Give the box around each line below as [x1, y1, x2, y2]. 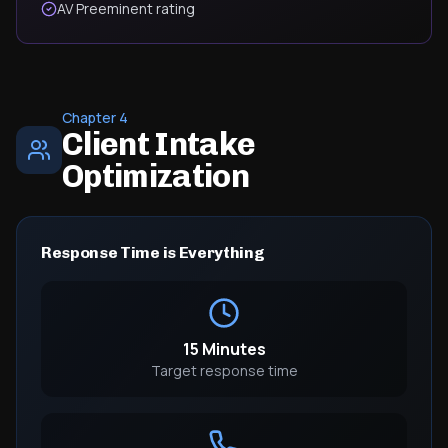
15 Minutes [182, 338, 266, 360]
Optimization [61, 157, 250, 195]
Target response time [150, 361, 298, 380]
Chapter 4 [61, 108, 128, 127]
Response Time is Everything [41, 243, 265, 262]
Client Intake [61, 125, 256, 163]
